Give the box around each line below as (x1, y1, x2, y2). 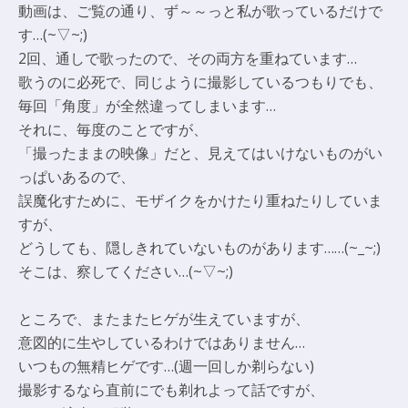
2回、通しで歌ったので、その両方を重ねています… (18, 47, 357, 68)
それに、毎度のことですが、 (18, 118, 208, 139)
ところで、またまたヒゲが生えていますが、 (18, 308, 310, 329)
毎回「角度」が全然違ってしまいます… (18, 95, 276, 116)
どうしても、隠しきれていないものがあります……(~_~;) (18, 237, 381, 258)
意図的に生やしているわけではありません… (18, 331, 305, 352)
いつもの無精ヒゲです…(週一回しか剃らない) (18, 355, 314, 376)
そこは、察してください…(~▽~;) (18, 260, 233, 281)
